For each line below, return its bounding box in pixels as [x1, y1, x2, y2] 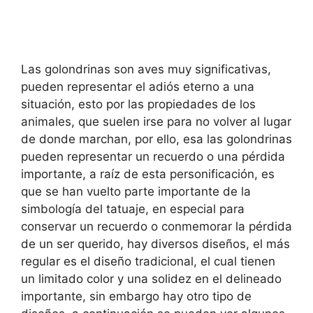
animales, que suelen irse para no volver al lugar [21, 115, 291, 129]
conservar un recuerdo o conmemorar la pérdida [21, 219, 292, 234]
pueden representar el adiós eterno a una [21, 80, 254, 94]
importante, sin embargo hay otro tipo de [21, 289, 252, 304]
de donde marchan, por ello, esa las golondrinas [21, 132, 292, 147]
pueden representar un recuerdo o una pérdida [21, 150, 285, 164]
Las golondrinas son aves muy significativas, [21, 62, 271, 77]
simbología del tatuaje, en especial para [21, 202, 245, 217]
